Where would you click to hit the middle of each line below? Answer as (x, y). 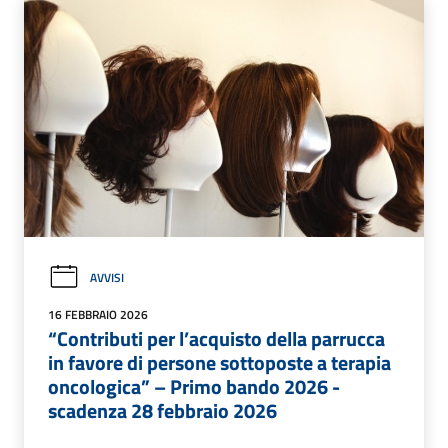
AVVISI (107, 278)
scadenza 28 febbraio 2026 (162, 411)
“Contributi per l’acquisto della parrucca (216, 339)
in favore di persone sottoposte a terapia (219, 363)
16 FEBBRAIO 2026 (98, 315)
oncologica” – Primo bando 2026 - (194, 387)
